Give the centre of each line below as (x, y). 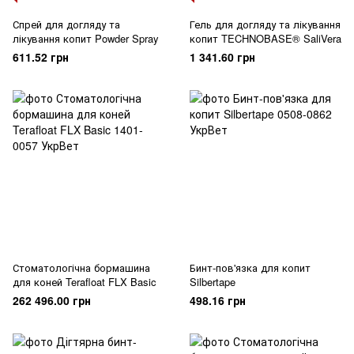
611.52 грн (41, 57)
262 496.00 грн (52, 300)
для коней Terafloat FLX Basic (85, 282)
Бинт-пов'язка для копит (250, 267)
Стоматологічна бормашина (81, 267)
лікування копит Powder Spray (86, 38)
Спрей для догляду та (66, 24)
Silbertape (213, 282)
